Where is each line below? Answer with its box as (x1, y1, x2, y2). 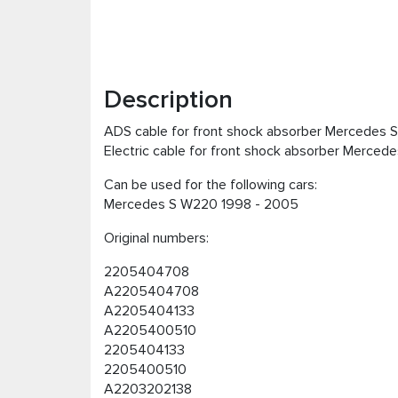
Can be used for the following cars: (104, 176, 317, 195)
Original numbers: (104, 229, 209, 248)
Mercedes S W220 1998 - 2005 (104, 195, 298, 214)
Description (104, 84, 233, 115)
